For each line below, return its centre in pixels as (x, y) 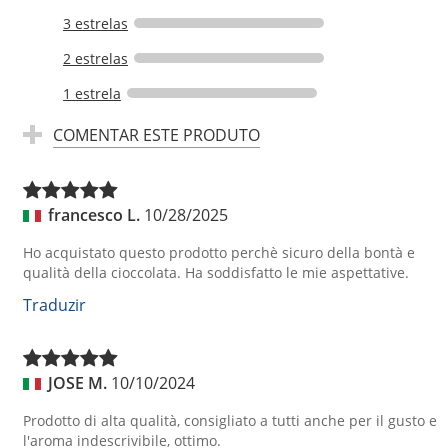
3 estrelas (95, 23)
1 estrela (92, 93)
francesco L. (94, 214)
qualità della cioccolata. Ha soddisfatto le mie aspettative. (216, 273)
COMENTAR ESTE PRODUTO (156, 134)
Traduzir (54, 304)
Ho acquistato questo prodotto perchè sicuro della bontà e (219, 253)
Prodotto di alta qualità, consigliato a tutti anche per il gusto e (230, 421)
